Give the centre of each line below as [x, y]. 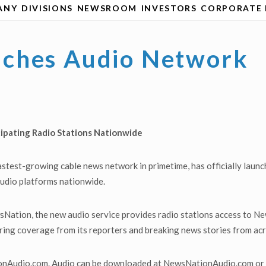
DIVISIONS [47, 8]
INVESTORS [169, 8]
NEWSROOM [107, 8]
